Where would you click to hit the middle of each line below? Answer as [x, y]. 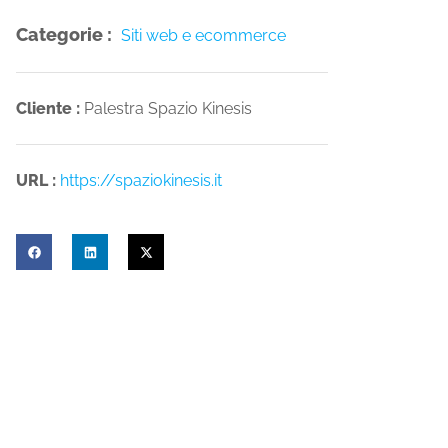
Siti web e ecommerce [204, 36]
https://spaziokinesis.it [141, 181]
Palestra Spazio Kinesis [168, 109]
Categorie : [66, 35]
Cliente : [50, 109]
